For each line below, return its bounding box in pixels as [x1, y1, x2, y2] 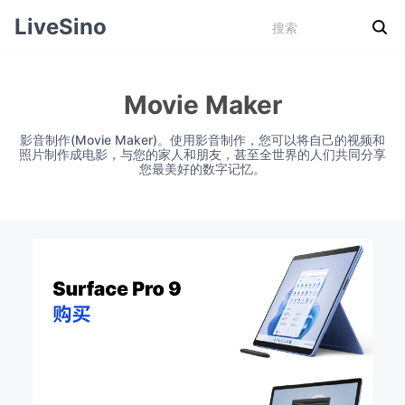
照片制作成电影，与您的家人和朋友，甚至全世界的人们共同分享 [19, 146, 386, 162]
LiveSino [14, 14, 107, 40]
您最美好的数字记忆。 [139, 161, 266, 176]
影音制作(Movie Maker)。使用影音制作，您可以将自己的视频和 [20, 132, 385, 147]
